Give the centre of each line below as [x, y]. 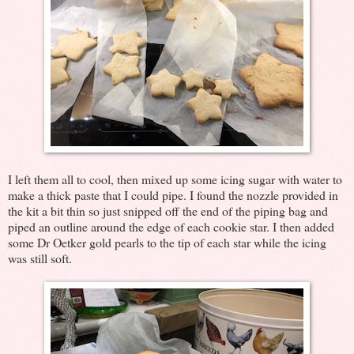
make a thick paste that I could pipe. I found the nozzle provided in [173, 194]
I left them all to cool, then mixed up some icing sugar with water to [175, 179]
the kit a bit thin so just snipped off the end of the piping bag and [168, 210]
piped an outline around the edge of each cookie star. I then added [171, 226]
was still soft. [40, 258]
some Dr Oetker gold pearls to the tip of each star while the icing [167, 242]
